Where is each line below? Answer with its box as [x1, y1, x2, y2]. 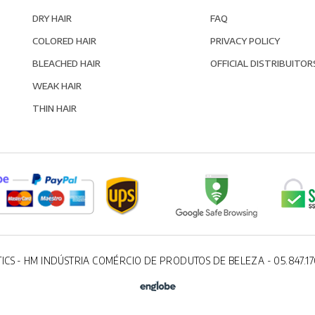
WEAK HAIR [32, 79, 82, 91]
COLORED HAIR [32, 34, 96, 46]
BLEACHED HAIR [32, 56, 101, 69]
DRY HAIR [32, 11, 72, 24]
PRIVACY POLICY [210, 34, 281, 46]
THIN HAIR [32, 101, 77, 114]
